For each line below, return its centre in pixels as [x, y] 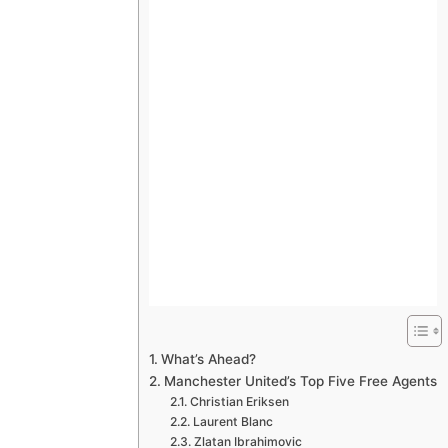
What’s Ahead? [208, 359]
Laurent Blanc [232, 422]
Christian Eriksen [239, 402]
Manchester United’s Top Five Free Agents [300, 381]
